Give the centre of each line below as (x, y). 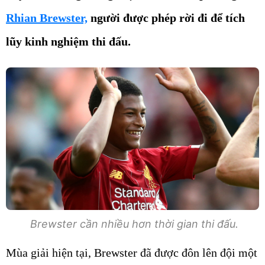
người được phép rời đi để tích (166, 18)
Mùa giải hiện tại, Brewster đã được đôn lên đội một (132, 252)
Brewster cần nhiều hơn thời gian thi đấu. (132, 224)
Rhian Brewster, (47, 18)
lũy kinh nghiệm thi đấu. (68, 41)
